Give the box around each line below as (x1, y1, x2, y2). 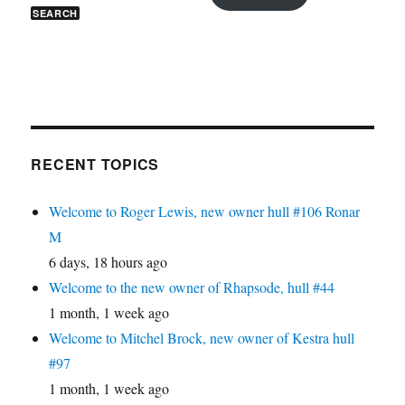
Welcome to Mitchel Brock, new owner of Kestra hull (49, 328, 355, 347)
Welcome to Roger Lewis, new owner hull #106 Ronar (49, 202, 361, 221)
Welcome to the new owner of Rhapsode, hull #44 (49, 278, 335, 297)
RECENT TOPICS (31, 154, 160, 174)
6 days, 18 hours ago (49, 252, 168, 271)
